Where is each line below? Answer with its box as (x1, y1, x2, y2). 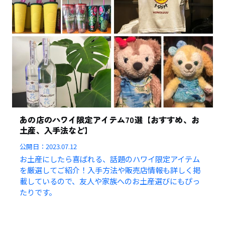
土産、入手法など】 (20, 124, 93, 137)
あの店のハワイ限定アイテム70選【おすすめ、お (20, 114, 199, 126)
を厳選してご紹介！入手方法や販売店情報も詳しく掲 (20, 164, 201, 176)
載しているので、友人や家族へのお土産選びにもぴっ (20, 175, 200, 187)
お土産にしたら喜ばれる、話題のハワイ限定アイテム (20, 153, 200, 165)
